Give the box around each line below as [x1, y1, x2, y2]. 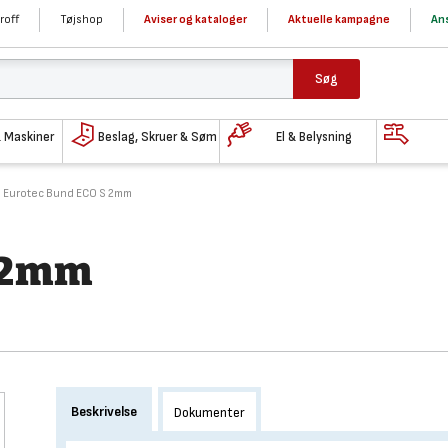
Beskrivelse [71, 403, 138, 420]
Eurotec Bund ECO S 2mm [3, 186, 132, 201]
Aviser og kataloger [144, 12, 247, 27]
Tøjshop [60, 12, 103, 27]
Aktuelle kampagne [288, 12, 390, 27]
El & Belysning [276, 128, 353, 145]
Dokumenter [174, 404, 246, 421]
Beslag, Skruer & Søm [97, 128, 217, 145]
